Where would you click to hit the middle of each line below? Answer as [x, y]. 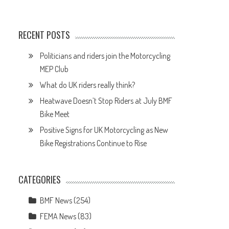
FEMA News [58, 216]
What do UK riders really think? [88, 85]
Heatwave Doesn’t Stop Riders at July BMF [106, 101]
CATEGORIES [40, 179]
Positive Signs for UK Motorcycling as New [104, 130]
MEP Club [54, 69]
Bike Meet [55, 114]
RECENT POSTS [44, 35]
